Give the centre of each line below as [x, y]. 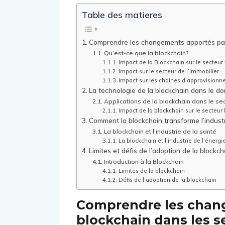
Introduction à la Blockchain [144, 162]
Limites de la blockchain [151, 171]
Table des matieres [122, 15]
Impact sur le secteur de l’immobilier [168, 72]
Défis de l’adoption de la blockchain [167, 180]
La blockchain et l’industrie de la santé [160, 132]
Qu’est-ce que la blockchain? [146, 53]
